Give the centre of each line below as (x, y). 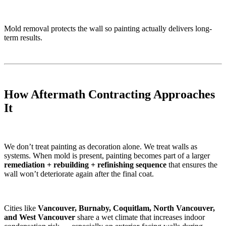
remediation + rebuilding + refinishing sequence (85, 164)
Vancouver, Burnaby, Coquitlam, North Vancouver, (126, 208)
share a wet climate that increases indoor (140, 217)
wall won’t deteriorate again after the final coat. (79, 174)
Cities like (21, 208)
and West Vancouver (40, 217)
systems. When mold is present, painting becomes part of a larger (107, 155)
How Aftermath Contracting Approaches (109, 94)
